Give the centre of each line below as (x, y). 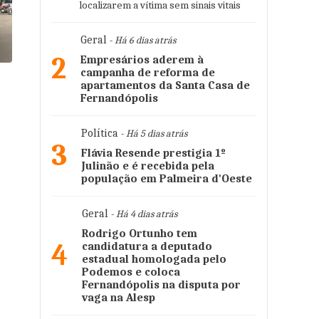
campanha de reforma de (148, 73)
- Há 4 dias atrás (143, 214)
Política (100, 133)
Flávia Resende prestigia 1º (153, 153)
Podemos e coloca (131, 272)
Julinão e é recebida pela (148, 166)
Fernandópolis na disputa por (161, 285)
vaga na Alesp (119, 298)
